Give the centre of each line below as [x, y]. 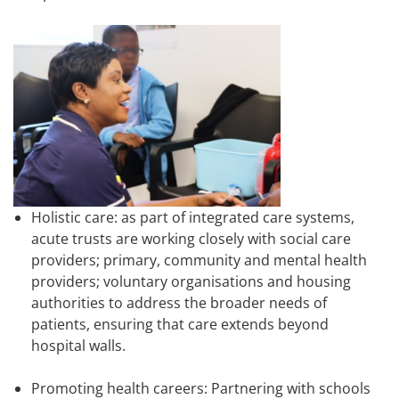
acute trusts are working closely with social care [191, 239]
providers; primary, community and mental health [199, 261]
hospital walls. [78, 346]
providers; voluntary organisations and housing [191, 282]
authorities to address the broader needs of [179, 303]
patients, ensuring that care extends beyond [180, 325]
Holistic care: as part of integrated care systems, [193, 218]
